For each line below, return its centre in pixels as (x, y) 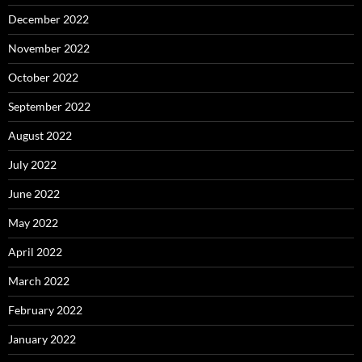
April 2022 (35, 252)
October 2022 (43, 78)
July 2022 (32, 165)
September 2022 (49, 107)
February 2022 (45, 310)
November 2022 (49, 48)
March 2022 (39, 281)
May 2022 (33, 223)
